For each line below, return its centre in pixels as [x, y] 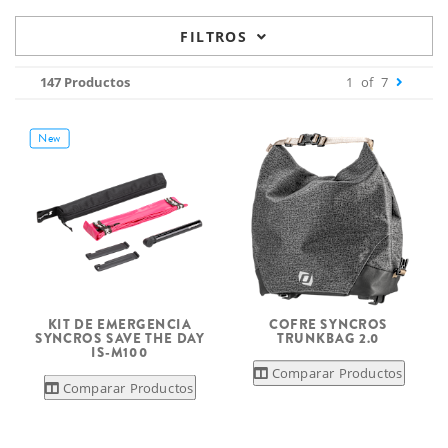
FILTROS [214, 36]
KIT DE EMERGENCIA [119, 324]
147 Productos [85, 82]
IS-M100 [119, 353]
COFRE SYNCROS [328, 324]
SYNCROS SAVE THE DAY [119, 338]
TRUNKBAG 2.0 [328, 338]
